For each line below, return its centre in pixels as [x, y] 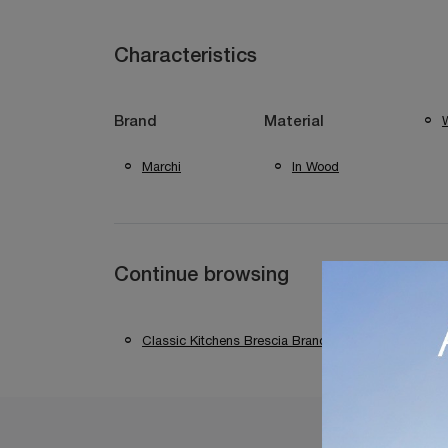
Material [294, 121]
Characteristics [185, 56]
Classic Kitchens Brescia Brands [238, 341]
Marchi [161, 167]
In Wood [315, 167]
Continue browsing [201, 275]
